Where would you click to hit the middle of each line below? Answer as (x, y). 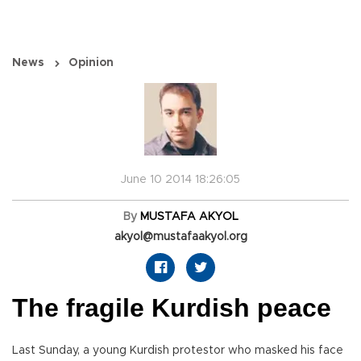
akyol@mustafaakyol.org (180, 237)
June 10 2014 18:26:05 (180, 180)
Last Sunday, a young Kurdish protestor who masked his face (178, 351)
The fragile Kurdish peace (172, 308)
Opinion (91, 63)
